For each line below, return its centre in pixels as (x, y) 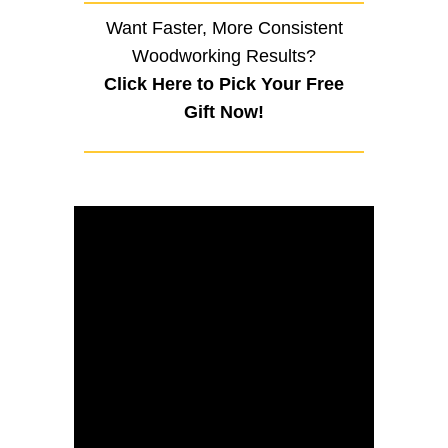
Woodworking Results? (224, 56)
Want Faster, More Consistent (224, 28)
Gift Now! (224, 112)
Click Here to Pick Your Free (224, 84)
